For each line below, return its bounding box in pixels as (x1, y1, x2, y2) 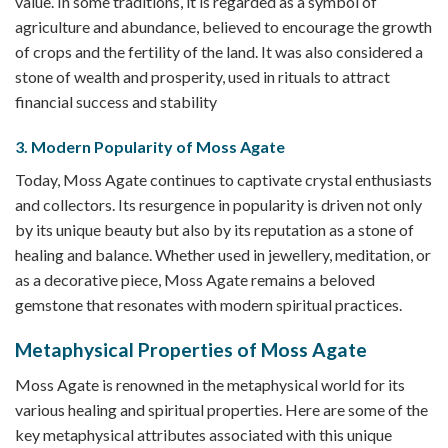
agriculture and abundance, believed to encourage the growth (15, 16, 432, 36)
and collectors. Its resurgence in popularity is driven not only (15, 195, 422, 215)
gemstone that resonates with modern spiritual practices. (15, 295, 402, 315)
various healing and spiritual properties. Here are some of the (15, 399, 428, 419)
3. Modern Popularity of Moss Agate (15, 137, 285, 157)
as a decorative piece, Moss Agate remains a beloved (15, 270, 375, 290)
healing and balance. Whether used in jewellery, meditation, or (15, 245, 431, 265)
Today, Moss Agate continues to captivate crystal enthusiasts (15, 170, 432, 190)
